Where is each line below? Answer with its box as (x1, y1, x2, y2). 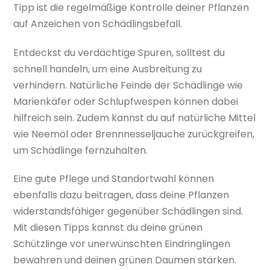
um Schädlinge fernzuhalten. (13, 143, 148, 157)
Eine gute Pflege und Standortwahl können (13, 172, 215, 186)
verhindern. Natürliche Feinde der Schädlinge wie (13, 78, 243, 92)
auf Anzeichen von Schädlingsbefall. (13, 16, 183, 31)
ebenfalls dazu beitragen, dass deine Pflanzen (13, 188, 230, 202)
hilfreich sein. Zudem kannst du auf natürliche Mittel (13, 110, 256, 125)
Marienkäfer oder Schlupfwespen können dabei (13, 94, 239, 108)
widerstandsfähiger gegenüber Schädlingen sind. (13, 204, 243, 219)
